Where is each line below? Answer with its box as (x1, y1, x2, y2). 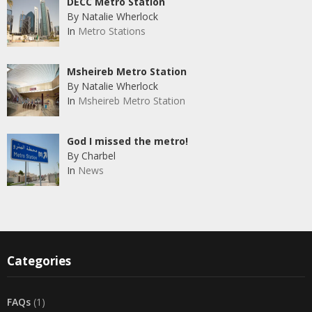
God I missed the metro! (66, 134, 188, 148)
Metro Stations (77, 24, 146, 38)
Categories (7, 253, 71, 270)
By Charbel (66, 149, 116, 163)
